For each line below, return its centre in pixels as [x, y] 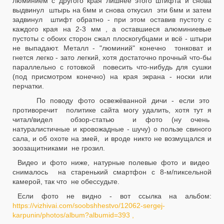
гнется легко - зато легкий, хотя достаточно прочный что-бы [112, 57]
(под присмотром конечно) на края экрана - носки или [112, 76]
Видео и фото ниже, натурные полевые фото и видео [114, 162]
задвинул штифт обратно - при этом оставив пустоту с [112, 19]
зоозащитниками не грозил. [59, 148]
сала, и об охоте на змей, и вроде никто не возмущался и [112, 138]
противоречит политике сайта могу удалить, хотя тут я [112, 110]
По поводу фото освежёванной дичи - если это [114, 100]
